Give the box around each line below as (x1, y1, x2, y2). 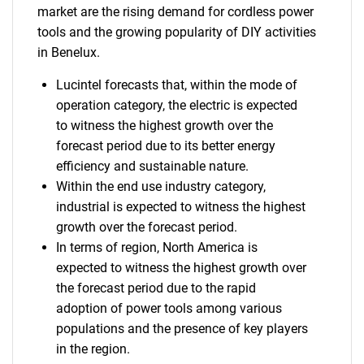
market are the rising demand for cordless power (37, 4, 314, 19)
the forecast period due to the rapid (55, 280, 256, 296)
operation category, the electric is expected (55, 97, 297, 113)
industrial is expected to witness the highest (55, 199, 305, 214)
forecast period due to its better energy (55, 138, 275, 154)
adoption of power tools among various (55, 301, 282, 316)
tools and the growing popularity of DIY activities (37, 24, 316, 40)
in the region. (55, 341, 130, 357)
